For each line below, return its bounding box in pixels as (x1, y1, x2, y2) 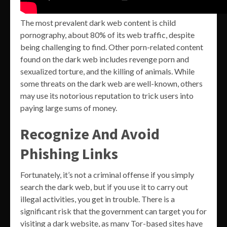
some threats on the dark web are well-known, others (20, 79, 203, 89)
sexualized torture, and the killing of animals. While (20, 66, 195, 77)
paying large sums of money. (20, 103, 117, 113)
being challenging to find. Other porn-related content (20, 42, 203, 52)
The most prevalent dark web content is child (20, 18, 176, 28)
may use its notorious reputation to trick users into (20, 91, 194, 101)
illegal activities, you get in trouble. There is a (20, 194, 175, 204)
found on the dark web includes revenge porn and (20, 54, 189, 64)
